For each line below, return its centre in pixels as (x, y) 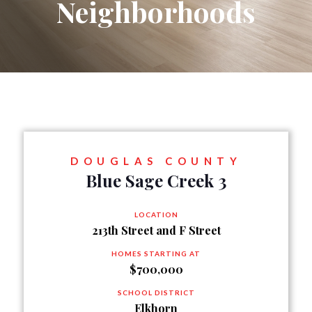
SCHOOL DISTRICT (156, 292)
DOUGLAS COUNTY (156, 161)
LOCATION (156, 214)
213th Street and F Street (156, 230)
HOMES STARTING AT (156, 253)
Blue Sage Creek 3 (156, 180)
